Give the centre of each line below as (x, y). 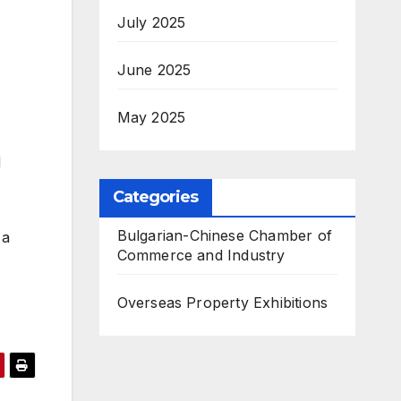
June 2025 (154, 70)
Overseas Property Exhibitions (222, 303)
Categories (155, 197)
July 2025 (151, 22)
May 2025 (151, 117)
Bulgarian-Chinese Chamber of (225, 235)
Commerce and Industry (201, 255)
